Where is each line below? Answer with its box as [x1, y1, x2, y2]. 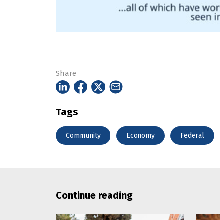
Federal [180, 131, 204, 140]
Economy [126, 131, 155, 140]
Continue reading [56, 190, 133, 202]
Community [66, 131, 101, 140]
